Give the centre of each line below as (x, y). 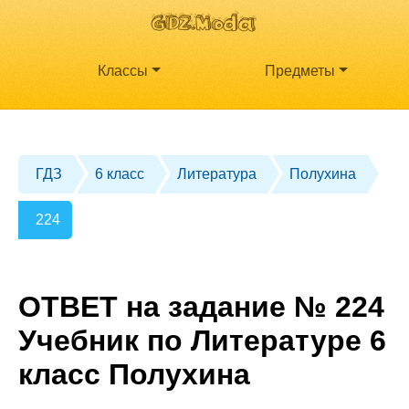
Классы (123, 71)
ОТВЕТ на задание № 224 (201, 306)
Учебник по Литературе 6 (202, 340)
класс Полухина (134, 374)
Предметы (300, 71)
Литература (217, 174)
